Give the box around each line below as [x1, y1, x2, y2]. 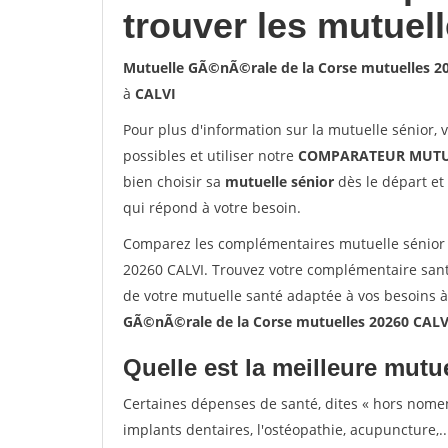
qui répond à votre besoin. [123, 198, 301, 217]
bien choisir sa [123, 172, 225, 191]
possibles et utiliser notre [123, 146, 298, 165]
